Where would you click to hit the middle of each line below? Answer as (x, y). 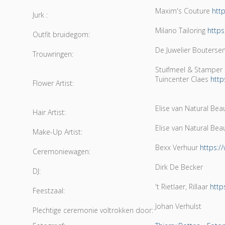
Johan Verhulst (178, 206)
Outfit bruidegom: (61, 34)
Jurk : (40, 15)
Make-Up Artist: (57, 132)
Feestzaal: (48, 191)
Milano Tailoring (181, 30)
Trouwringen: (53, 54)
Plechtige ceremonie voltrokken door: (93, 210)
